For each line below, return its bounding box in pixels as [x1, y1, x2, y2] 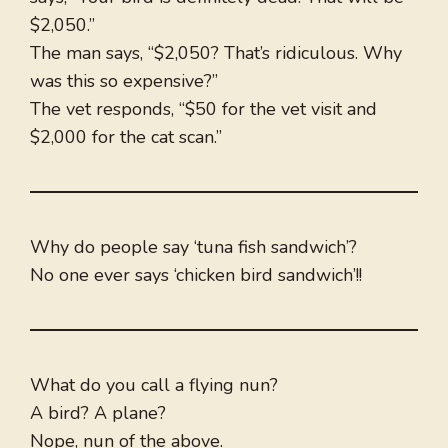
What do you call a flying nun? [30, 373, 278, 398]
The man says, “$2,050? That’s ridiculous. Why [30, 41, 402, 66]
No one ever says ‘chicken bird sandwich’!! [30, 263, 362, 288]
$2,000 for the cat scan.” [30, 125, 222, 150]
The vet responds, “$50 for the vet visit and [30, 97, 377, 122]
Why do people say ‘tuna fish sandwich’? [30, 235, 357, 260]
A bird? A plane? [30, 401, 166, 426]
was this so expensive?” [30, 69, 218, 94]
